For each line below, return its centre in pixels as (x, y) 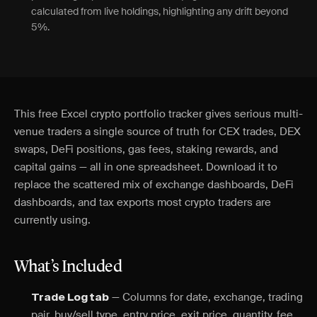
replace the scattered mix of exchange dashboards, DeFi (154, 185)
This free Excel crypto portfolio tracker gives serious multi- (158, 114)
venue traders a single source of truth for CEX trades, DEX (157, 132)
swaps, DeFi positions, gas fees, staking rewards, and (146, 149)
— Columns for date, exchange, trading (206, 297)
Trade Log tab (70, 298)
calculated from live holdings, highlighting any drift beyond (160, 11)
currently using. (52, 220)
